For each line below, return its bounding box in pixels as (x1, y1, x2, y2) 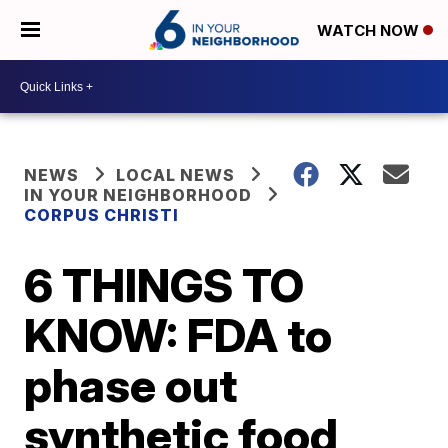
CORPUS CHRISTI (24, 205, 180, 225)
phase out (24, 357, 238, 413)
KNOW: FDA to (24, 307, 333, 363)
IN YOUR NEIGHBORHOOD (24, 185, 253, 205)
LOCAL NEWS (116, 165, 236, 185)
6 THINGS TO (24, 257, 305, 313)
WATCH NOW (317, 21, 423, 41)
